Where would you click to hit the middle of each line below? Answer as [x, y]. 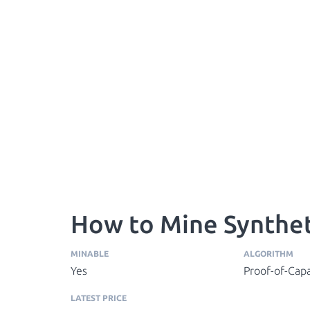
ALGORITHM [268, 254]
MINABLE [90, 254]
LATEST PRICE [99, 298]
